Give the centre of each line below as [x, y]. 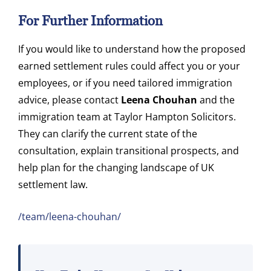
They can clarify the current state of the [108, 134]
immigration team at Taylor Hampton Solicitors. [127, 117]
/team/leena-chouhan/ [70, 217]
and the [216, 100]
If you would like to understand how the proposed [132, 49]
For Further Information [90, 21]
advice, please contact [70, 100]
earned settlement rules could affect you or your [129, 66]
